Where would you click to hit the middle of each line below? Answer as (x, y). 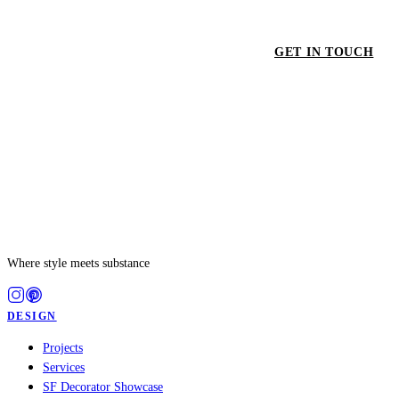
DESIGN (32, 317)
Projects (63, 348)
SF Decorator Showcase (103, 387)
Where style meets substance (78, 264)
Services (64, 368)
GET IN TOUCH (324, 53)
